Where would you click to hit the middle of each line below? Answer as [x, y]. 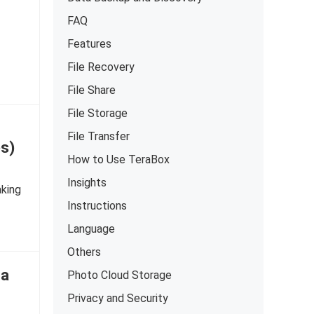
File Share [91, 90]
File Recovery [101, 67]
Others [84, 252]
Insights [87, 183]
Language [91, 229]
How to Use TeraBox [118, 159]
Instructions [97, 206]
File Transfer [98, 136]
